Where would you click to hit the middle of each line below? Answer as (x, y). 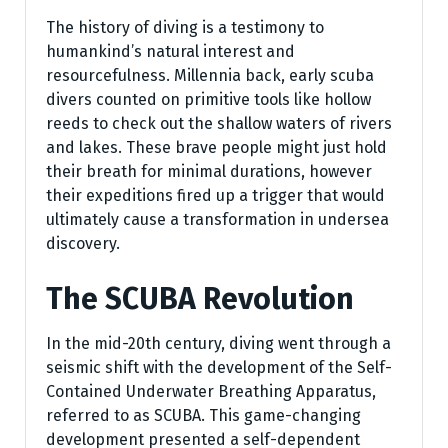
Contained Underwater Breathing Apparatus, (211, 391)
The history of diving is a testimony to (185, 27)
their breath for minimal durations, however (209, 171)
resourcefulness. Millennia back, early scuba (210, 75)
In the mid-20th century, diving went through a (218, 343)
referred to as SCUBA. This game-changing (203, 415)
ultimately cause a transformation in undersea (217, 219)
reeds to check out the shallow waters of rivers (219, 123)
